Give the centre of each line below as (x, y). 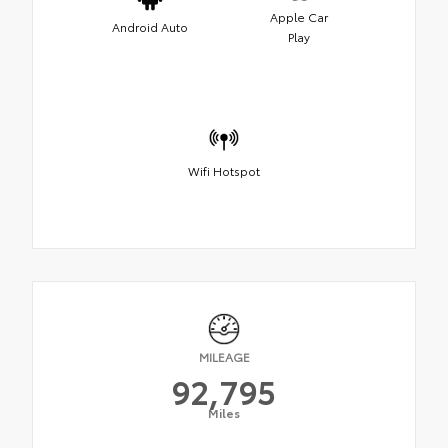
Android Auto (149, 27)
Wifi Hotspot (224, 171)
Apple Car (298, 17)
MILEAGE (224, 357)
